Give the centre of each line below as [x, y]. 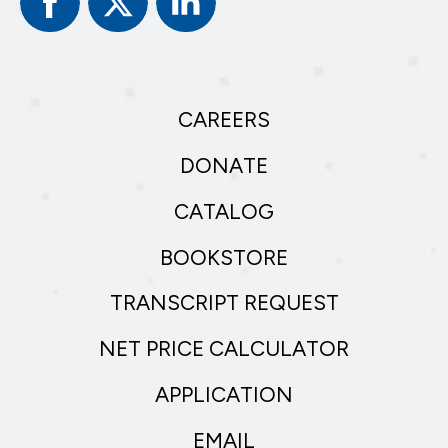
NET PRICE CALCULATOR [224, 349]
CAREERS [224, 120]
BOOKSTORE [224, 257]
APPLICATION [224, 394]
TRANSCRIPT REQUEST [224, 303]
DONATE [224, 166]
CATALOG [224, 211]
